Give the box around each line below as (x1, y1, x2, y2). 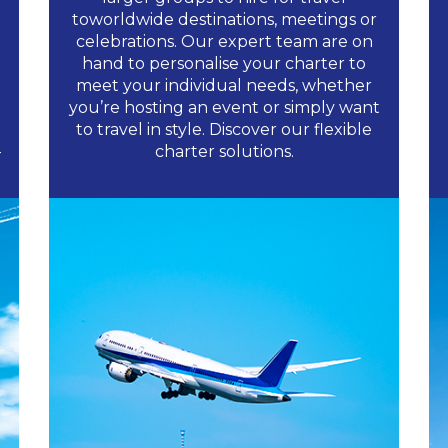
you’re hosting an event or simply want (68, 98, 380, 117)
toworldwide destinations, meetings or (71, 10, 377, 29)
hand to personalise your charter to (82, 54, 366, 73)
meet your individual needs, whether (76, 76, 372, 95)
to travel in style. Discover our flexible (76, 120, 372, 139)
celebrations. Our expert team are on (75, 32, 373, 51)
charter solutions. (154, 142, 294, 161)
